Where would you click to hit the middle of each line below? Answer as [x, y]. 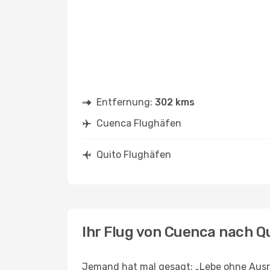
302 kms [175, 102]
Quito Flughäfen [134, 155]
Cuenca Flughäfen [139, 123]
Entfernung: [126, 102]
